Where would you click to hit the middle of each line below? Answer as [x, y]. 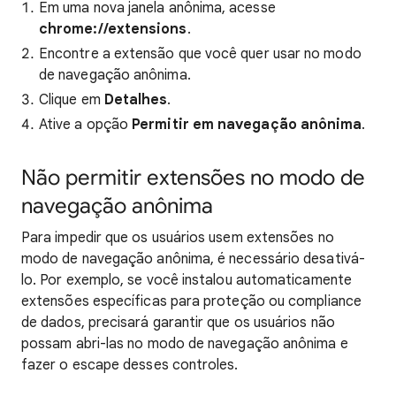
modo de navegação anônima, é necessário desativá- [193, 259]
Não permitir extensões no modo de [193, 178]
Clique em [72, 100]
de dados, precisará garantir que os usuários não [178, 323]
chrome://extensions [113, 29]
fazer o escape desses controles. [130, 365]
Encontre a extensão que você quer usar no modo [200, 54]
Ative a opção [86, 125]
